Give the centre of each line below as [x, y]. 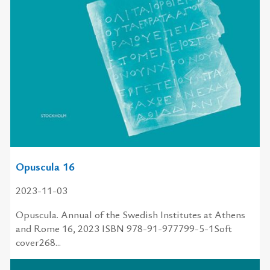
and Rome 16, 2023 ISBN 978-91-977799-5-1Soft [124, 228]
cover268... [38, 242]
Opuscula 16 [45, 166]
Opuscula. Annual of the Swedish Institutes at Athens [130, 214]
